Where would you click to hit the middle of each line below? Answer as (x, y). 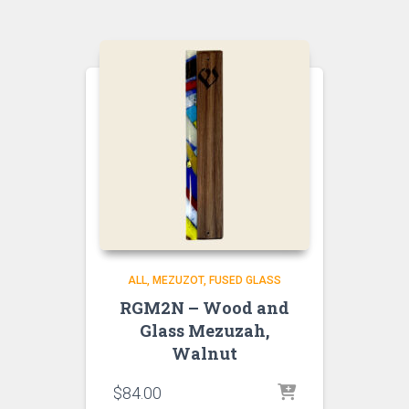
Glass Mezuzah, (204, 330)
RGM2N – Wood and (204, 308)
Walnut (204, 353)
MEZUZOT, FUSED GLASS (217, 280)
